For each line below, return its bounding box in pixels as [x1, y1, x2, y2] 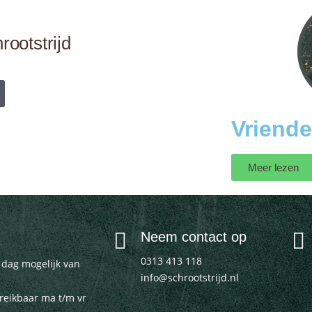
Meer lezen [247, 162, 299, 174]
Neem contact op [140, 229, 247, 245]
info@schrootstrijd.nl [140, 270, 239, 284]
